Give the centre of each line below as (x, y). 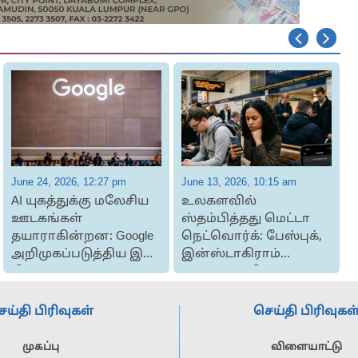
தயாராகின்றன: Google (82, 237)
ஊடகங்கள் (46, 219)
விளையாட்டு (306, 348)
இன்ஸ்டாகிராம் (231, 255)
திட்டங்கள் (43, 272)
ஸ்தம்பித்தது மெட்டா (245, 219)
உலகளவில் (219, 202)
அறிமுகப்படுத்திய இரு (83, 255)
